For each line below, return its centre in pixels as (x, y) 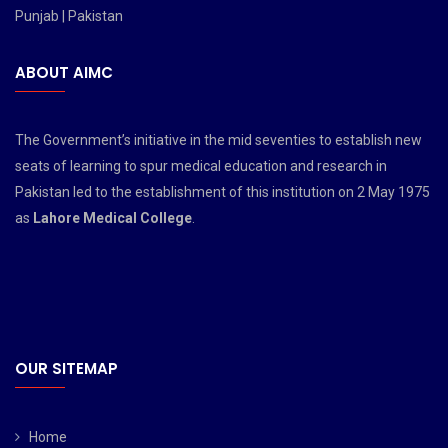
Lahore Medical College (112, 218)
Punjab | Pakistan (69, 16)
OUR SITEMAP (66, 369)
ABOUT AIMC (64, 73)
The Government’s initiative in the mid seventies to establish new (218, 140)
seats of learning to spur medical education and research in (201, 166)
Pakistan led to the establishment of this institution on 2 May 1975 (222, 192)
